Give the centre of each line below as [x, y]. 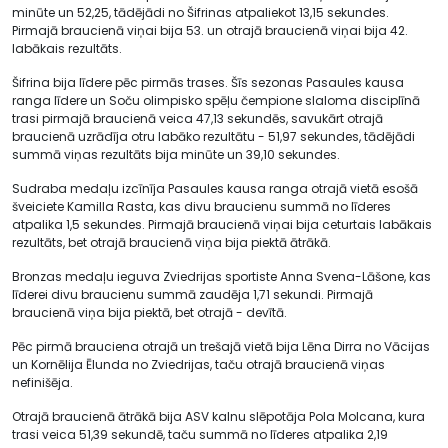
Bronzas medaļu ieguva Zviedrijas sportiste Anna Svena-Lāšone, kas [221, 276]
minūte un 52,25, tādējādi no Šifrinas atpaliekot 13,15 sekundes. [200, 12]
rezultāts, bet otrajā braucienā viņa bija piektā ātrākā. [171, 242]
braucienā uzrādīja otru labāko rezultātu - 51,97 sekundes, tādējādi [213, 136]
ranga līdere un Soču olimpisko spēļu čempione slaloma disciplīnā [216, 100]
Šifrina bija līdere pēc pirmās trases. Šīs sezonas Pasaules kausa [208, 82]
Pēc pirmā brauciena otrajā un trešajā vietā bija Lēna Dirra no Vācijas [221, 346]
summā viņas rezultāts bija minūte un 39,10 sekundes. [176, 154]
